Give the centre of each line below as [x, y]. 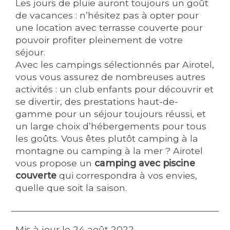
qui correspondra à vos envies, [127, 175]
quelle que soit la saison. [71, 188]
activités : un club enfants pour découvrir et [115, 89]
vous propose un [55, 163]
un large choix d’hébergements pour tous [111, 126]
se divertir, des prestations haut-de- [97, 101]
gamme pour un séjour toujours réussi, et [111, 114]
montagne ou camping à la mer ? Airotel [109, 151]
